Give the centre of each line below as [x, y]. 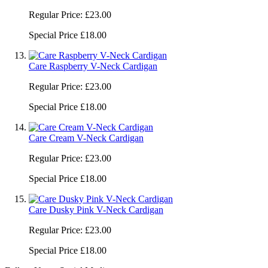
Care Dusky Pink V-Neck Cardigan [96, 209]
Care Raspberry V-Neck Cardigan [93, 66]
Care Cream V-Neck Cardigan [86, 138]
